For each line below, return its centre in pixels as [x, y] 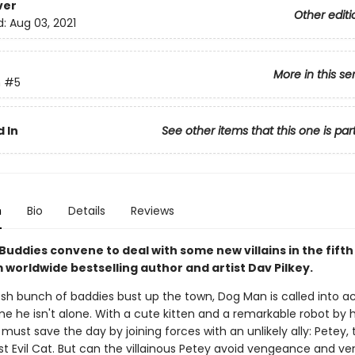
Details [86, 211]
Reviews [152, 211]
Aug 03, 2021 [42, 23]
